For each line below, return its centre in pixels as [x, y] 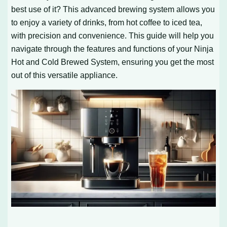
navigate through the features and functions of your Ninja [112, 49]
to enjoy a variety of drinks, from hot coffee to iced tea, [107, 23]
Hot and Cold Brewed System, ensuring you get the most [113, 62]
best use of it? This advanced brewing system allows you [113, 9]
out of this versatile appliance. [65, 75]
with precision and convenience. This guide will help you [113, 36]
